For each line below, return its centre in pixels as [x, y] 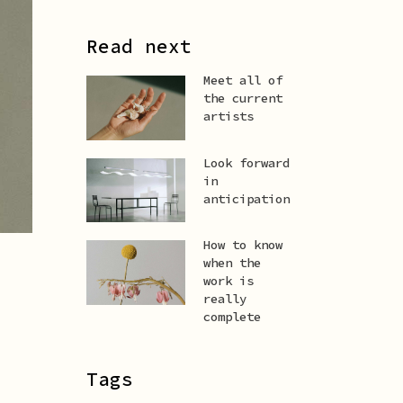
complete [232, 317]
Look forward [246, 162]
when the [232, 263]
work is [228, 281]
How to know [243, 245]
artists [228, 116]
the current [243, 98]
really [225, 299]
